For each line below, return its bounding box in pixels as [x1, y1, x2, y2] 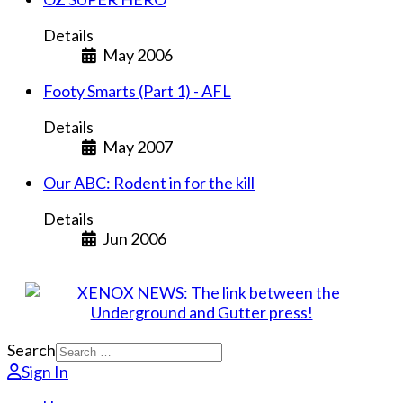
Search [7, 340, 56, 361]
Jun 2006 [102, 228, 166, 249]
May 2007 [102, 137, 173, 157]
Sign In [22, 362, 68, 382]
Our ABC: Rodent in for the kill [43, 173, 255, 193]
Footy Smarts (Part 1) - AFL [43, 81, 231, 102]
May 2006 [102, 45, 173, 66]
